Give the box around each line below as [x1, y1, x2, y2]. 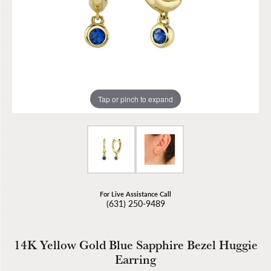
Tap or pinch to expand [98, 93, 173, 104]
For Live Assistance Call [100, 189, 171, 198]
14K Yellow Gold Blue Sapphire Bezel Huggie [13, 237, 258, 253]
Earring [115, 251, 156, 267]
